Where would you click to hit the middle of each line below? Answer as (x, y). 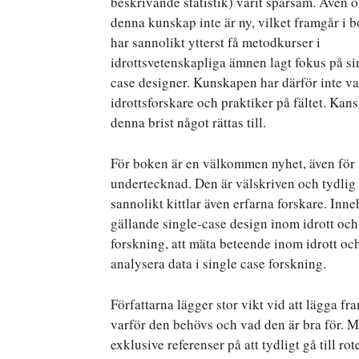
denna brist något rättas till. (188, 122)
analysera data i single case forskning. (218, 263)
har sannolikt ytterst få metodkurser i (216, 42)
